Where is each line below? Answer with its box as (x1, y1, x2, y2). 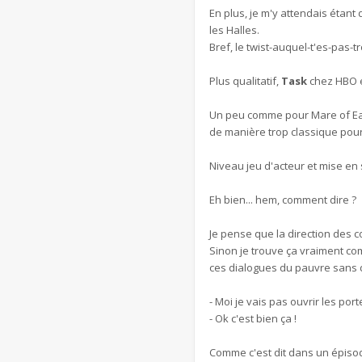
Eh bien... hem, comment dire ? (209, 192, 356, 207)
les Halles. (209, 23, 259, 37)
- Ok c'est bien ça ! (209, 311, 297, 326)
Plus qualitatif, (209, 74, 281, 88)
